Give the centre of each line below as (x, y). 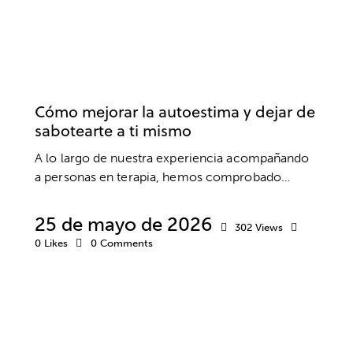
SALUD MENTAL (82, 85)
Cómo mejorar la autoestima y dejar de (175, 111)
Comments (126, 243)
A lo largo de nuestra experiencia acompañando (172, 158)
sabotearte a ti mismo (113, 130)
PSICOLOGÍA (166, 63)
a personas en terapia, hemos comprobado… (163, 177)
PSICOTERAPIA (259, 63)
